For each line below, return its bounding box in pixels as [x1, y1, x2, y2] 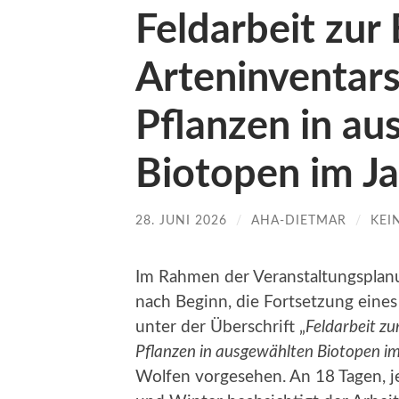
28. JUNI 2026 [135, 214, 227, 227]
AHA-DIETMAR [251, 214, 346, 227]
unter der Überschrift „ [135, 318, 305, 336]
